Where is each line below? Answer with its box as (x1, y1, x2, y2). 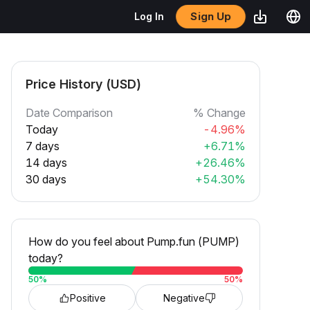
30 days (26, 172, 66, 186)
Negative (163, 292, 205, 304)
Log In (134, 10, 164, 22)
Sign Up (191, 10, 230, 23)
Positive (69, 292, 106, 304)
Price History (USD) (26, 77, 141, 91)
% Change (193, 106, 246, 120)
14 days (26, 156, 67, 170)
